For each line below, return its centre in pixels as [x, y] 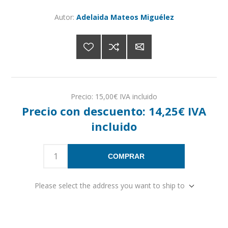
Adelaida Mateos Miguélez [125, 17]
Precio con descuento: [84, 111]
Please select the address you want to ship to [110, 186]
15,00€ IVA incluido [126, 96]
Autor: [64, 17]
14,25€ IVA [177, 111]
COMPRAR [126, 156]
